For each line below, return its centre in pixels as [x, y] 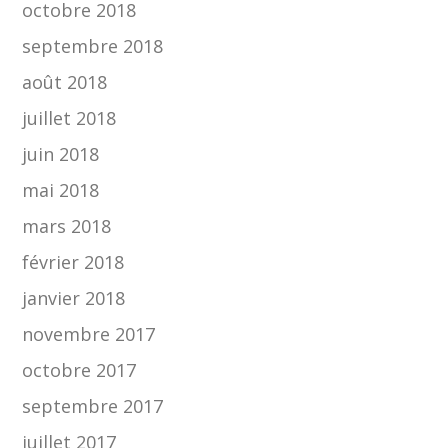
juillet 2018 [69, 118]
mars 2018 [67, 226]
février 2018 [73, 262]
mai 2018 [61, 190]
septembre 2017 [93, 406]
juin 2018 [61, 154]
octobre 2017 [79, 370]
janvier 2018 [74, 298]
